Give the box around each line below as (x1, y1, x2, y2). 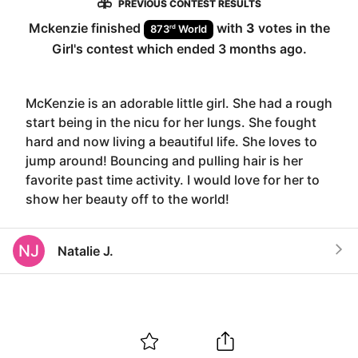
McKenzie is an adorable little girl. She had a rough (26, 94, 332, 111)
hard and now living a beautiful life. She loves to (26, 133, 317, 149)
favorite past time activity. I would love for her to (26, 171, 320, 188)
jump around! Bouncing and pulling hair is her (26, 152, 303, 169)
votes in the (254, 20, 330, 36)
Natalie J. (58, 242, 113, 259)
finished (87, 20, 144, 36)
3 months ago (217, 40, 303, 57)
